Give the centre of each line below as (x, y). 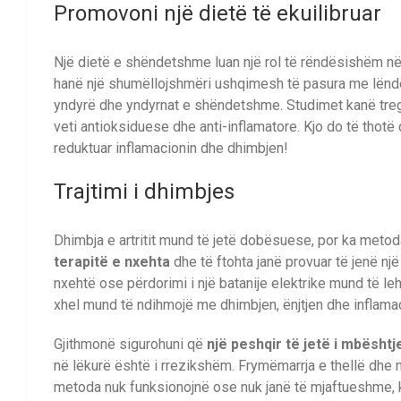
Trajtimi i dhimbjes (144, 191)
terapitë (81, 262)
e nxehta (141, 262)
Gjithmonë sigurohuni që (130, 345)
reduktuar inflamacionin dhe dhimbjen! (171, 148)
